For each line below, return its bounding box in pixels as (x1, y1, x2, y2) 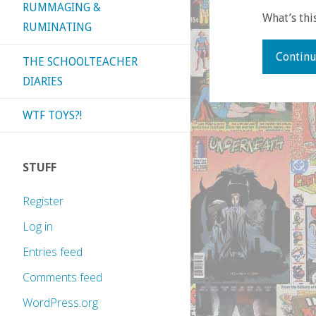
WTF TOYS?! (23, 108, 82, 122)
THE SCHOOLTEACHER (23, 54, 138, 68)
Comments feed (23, 269, 102, 286)
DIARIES (23, 74, 63, 88)
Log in (23, 219, 53, 235)
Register (23, 193, 63, 209)
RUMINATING (23, 20, 92, 35)
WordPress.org (23, 295, 98, 311)
